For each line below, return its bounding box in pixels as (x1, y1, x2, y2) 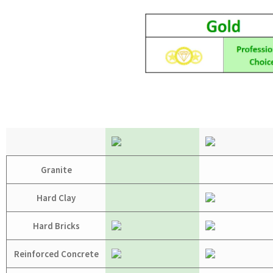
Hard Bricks (32, 220, 80, 232)
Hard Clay (37, 192, 76, 204)
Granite (40, 164, 72, 176)
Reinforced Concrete (13, 248, 99, 260)
